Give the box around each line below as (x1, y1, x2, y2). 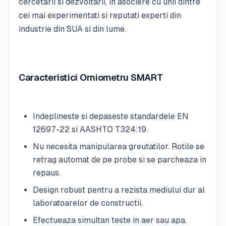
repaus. (33, 167, 61, 178)
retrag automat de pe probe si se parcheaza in (33, 154, 206, 164)
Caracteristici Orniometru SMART (19, 72, 163, 83)
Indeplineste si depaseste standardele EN (33, 111, 189, 121)
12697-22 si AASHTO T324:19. (33, 124, 148, 134)
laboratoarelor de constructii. (33, 198, 143, 208)
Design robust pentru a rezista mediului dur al (33, 185, 205, 195)
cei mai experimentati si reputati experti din (19, 11, 181, 20)
